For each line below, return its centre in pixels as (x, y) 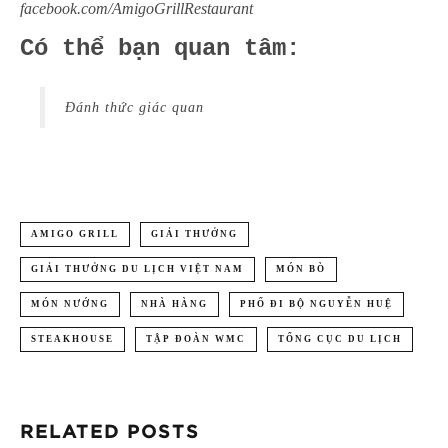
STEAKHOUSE (72, 338)
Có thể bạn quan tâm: (160, 48)
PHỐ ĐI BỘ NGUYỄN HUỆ (316, 303)
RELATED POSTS (110, 432)
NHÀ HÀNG (174, 303)
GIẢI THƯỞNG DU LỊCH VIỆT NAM (137, 268)
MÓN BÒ (301, 268)
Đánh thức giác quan (134, 107)
